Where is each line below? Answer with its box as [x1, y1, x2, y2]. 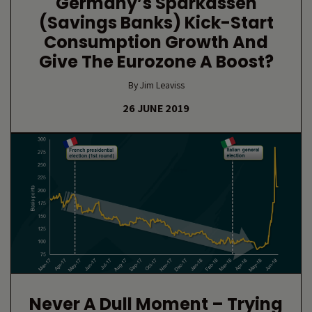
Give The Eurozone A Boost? [38, 50, 274, 73]
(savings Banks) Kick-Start [38, 11, 274, 34]
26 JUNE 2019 [123, 101, 189, 116]
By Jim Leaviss [127, 79, 185, 91]
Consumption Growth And [44, 31, 268, 54]
